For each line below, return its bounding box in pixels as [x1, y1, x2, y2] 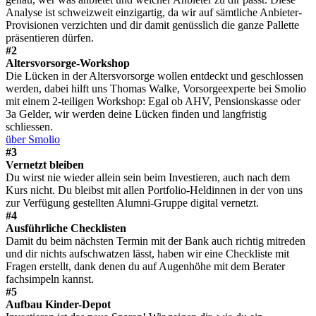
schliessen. [6, 121, 53, 133]
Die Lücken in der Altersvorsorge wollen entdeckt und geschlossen [6, 70, 303, 83]
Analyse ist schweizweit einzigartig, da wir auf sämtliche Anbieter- [6, 6, 302, 19]
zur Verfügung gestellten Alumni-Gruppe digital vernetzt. [6, 197, 259, 209]
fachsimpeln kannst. [6, 273, 94, 286]
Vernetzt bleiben [6, 159, 84, 171]
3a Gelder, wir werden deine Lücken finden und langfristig [6, 108, 267, 121]
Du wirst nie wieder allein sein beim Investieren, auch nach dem [6, 171, 290, 184]
